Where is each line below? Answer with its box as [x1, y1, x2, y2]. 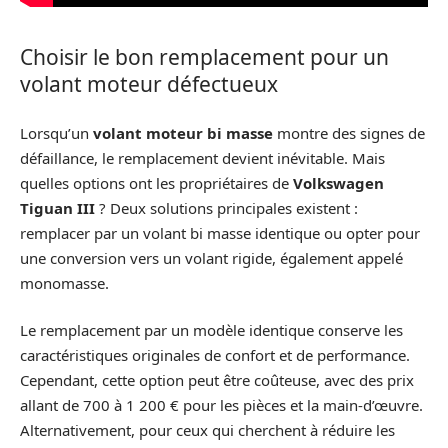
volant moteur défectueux [20, 70, 278, 99]
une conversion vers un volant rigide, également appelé [20, 247, 403, 268]
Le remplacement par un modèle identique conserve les [20, 320, 403, 341]
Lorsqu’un [20, 122, 93, 143]
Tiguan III [20, 197, 95, 218]
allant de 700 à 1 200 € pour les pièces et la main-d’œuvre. [20, 395, 423, 416]
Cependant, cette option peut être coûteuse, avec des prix [20, 370, 414, 391]
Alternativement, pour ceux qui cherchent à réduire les [20, 420, 395, 441]
